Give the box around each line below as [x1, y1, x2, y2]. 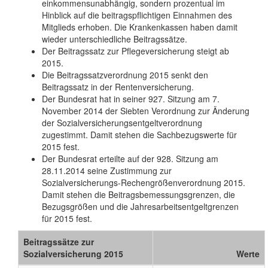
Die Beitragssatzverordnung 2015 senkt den [42, 69, 208, 81]
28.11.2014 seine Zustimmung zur [42, 165, 172, 177]
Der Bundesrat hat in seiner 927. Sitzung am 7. [42, 93, 220, 105]
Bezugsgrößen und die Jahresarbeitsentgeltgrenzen [42, 200, 239, 213]
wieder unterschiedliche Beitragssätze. [42, 33, 187, 45]
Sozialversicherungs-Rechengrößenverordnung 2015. [42, 176, 245, 189]
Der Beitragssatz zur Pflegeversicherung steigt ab [42, 45, 229, 57]
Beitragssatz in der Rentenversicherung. [42, 81, 194, 93]
